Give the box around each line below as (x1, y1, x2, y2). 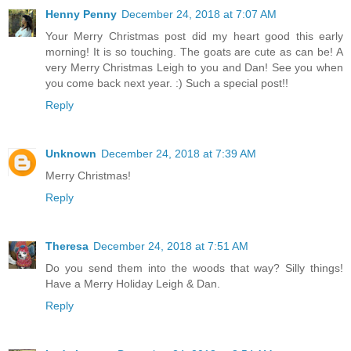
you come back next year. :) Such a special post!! (45, 77, 288, 90)
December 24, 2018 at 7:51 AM (93, 240, 248, 253)
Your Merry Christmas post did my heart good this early (45, 30, 343, 43)
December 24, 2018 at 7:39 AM (101, 147, 256, 161)
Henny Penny (45, 8, 117, 21)
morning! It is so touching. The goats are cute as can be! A (45, 45, 343, 59)
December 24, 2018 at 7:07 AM (121, 8, 277, 21)
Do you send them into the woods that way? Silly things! (45, 262, 343, 275)
